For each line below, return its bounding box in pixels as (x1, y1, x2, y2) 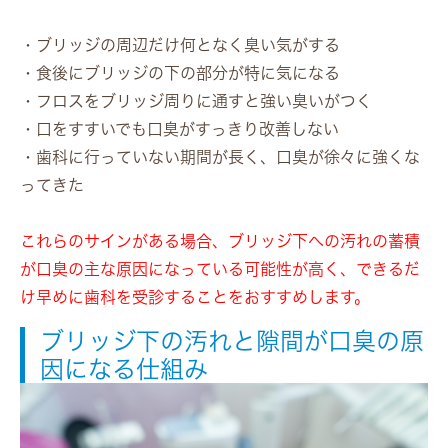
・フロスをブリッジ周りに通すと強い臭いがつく (20, 92, 372, 109)
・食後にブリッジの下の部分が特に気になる (20, 64, 340, 81)
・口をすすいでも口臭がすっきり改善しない (20, 120, 339, 137)
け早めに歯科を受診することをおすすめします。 (20, 288, 370, 305)
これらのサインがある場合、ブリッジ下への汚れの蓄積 (20, 232, 420, 249)
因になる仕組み (40, 356, 208, 381)
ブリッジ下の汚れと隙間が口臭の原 (40, 328, 424, 353)
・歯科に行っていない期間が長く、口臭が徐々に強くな (20, 148, 420, 165)
